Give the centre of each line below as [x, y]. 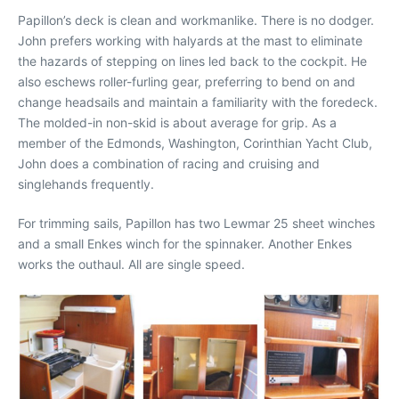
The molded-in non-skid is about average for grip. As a [177, 122]
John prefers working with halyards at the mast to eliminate [190, 40]
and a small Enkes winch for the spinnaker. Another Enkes [185, 243]
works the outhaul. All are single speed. [131, 264]
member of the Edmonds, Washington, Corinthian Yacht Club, [195, 142]
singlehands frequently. [86, 183]
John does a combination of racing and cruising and [169, 163]
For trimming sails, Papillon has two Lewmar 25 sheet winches [196, 223]
